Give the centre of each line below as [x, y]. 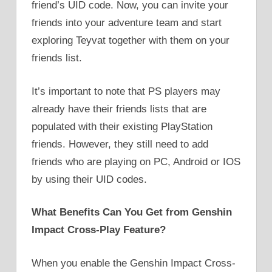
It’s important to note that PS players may [126, 91]
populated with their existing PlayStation [122, 126]
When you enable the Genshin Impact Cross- [134, 263]
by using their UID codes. [89, 179]
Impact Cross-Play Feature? [99, 230]
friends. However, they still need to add [120, 144]
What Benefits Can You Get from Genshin [132, 212]
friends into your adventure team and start [127, 23]
